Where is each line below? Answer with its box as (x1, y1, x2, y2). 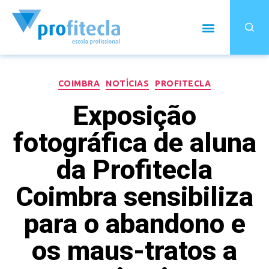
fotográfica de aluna (13, 126, 256, 159)
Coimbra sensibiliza (16, 180, 253, 213)
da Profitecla (56, 153, 213, 186)
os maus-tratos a (32, 234, 237, 267)
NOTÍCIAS (106, 79, 150, 88)
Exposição (73, 99, 196, 131)
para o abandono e (23, 207, 246, 240)
